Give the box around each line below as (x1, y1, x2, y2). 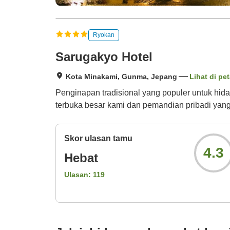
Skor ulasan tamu (64, 134, 132, 143)
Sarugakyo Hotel (55, 50, 152, 64)
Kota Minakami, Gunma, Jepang (66, 72, 177, 81)
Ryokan (93, 31, 114, 39)
